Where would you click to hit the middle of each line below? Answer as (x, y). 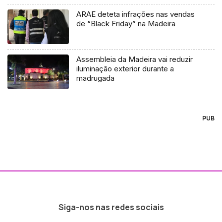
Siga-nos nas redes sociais (111, 207)
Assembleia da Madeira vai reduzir (135, 59)
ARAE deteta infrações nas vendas (136, 14)
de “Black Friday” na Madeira (126, 23)
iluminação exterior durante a (125, 68)
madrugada (96, 78)
